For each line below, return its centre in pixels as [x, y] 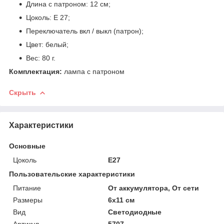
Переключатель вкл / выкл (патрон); [85, 31]
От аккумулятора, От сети [154, 188]
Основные [27, 146]
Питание [27, 188]
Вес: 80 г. [41, 58]
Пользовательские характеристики [72, 174]
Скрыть [22, 92]
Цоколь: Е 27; [48, 17]
